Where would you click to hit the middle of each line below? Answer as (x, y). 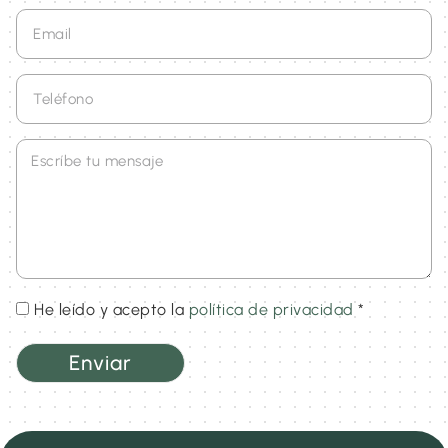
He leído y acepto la (111, 310)
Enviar (100, 363)
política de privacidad (271, 310)
